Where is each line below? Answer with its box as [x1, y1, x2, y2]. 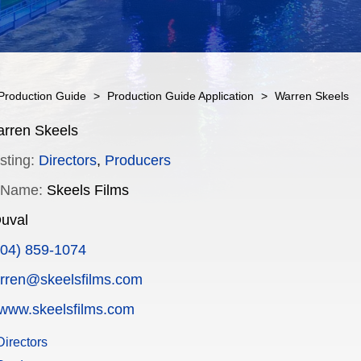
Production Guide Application [107, 89, 254, 102]
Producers [105, 152, 171, 168]
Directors [39, 152, 97, 168]
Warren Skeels [275, 89, 349, 102]
